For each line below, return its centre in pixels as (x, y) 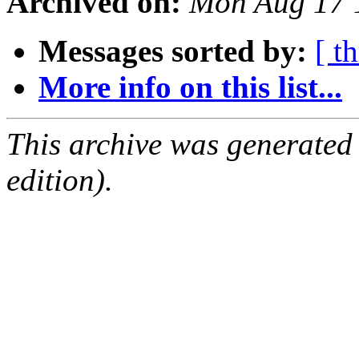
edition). (60, 180)
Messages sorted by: (173, 51)
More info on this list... (190, 87)
